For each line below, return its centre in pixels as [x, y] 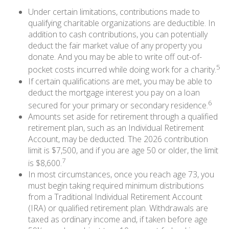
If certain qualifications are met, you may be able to [120, 81]
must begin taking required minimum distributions [116, 186]
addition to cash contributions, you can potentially [118, 35]
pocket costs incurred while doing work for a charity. [122, 70]
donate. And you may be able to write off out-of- [115, 57]
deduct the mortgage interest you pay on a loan [114, 92]
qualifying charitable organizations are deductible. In [122, 23]
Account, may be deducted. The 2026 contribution [118, 139]
